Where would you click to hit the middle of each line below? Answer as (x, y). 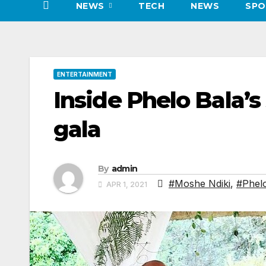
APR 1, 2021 (127, 184)
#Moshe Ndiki (199, 183)
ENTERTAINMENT (85, 75)
